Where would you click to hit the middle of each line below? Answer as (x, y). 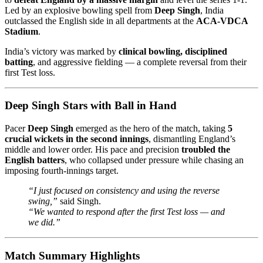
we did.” (44, 222)
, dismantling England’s (192, 139)
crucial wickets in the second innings (77, 139)
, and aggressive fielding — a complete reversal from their (140, 62)
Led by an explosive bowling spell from (80, 10)
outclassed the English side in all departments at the (100, 21)
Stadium (21, 31)
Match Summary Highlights (72, 255)
